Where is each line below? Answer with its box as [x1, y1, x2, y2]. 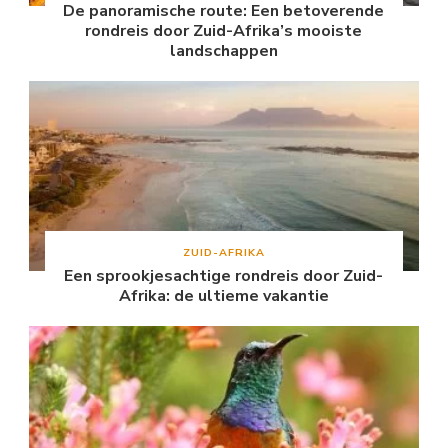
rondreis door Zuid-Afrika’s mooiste [85, 20, 363, 43]
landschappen [169, 40, 278, 63]
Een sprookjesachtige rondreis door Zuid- [64, 265, 384, 288]
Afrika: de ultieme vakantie [118, 285, 329, 308]
